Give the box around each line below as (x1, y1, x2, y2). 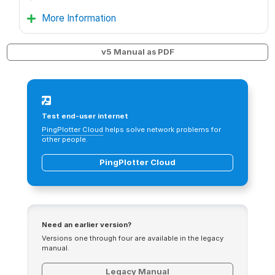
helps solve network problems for (103, 125, 221, 134)
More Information (42, 12, 117, 24)
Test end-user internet (42, 111, 128, 120)
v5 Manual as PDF (101, 47, 174, 57)
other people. (42, 134, 88, 144)
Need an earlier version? (42, 220, 131, 230)
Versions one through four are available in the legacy (42, 234, 223, 243)
